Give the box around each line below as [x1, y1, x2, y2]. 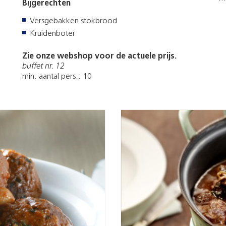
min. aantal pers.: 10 [22, 72, 92, 81]
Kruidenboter [30, 29, 75, 38]
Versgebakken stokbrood [30, 17, 117, 25]
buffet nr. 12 [22, 62, 65, 71]
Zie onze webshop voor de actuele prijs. [22, 52, 177, 61]
